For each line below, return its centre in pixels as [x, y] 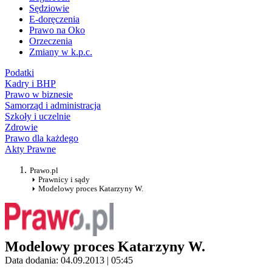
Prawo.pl [44, 171]
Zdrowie [21, 127]
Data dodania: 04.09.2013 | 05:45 [69, 260]
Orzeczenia [51, 41]
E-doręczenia [54, 19]
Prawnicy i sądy [64, 180]
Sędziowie [49, 8]
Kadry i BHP [30, 84]
